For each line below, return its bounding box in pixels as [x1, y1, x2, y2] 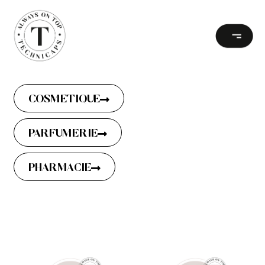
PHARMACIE [28, 161, 91, 174]
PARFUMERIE [28, 127, 98, 140]
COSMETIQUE [28, 93, 100, 106]
